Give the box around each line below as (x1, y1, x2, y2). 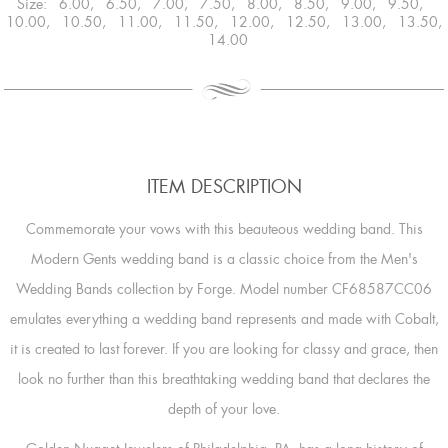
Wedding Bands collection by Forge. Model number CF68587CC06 (16, 279, 432, 298)
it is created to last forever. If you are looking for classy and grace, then (10, 339, 438, 358)
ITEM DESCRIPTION (146, 174, 302, 199)
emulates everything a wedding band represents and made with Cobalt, (9, 309, 439, 328)
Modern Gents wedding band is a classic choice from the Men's (30, 249, 418, 268)
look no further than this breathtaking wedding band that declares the (18, 369, 430, 388)
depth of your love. (168, 399, 280, 418)
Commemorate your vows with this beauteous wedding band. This (25, 219, 423, 238)
